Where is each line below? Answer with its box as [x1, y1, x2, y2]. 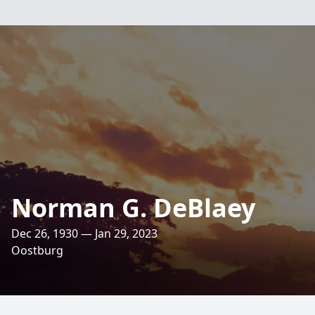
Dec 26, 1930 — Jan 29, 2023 [11, 226, 157, 241]
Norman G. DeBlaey [11, 191, 255, 225]
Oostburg [11, 243, 63, 258]
